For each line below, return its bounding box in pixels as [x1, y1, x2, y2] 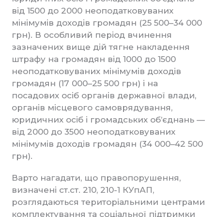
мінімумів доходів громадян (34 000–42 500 [12, 139, 203, 149]
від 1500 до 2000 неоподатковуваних [12, 6, 173, 15]
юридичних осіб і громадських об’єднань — [12, 115, 205, 124]
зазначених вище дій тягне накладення [12, 42, 190, 52]
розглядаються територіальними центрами [12, 197, 205, 207]
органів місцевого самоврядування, [12, 103, 172, 112]
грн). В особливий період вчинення [12, 30, 172, 40]
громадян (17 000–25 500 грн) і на [12, 78, 158, 88]
